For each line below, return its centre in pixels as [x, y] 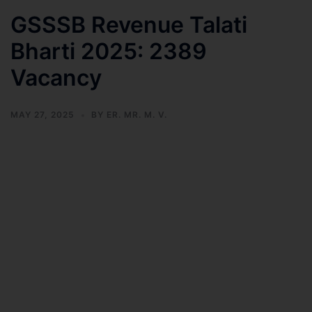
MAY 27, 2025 [42, 115]
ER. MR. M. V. [137, 115]
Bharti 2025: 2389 [109, 51]
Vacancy [56, 78]
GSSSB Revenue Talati [129, 25]
